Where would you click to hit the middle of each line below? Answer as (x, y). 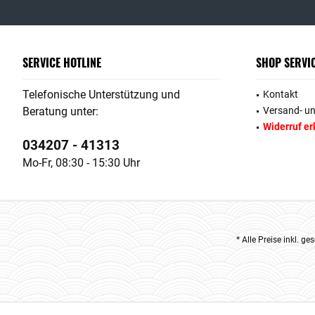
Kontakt (281, 94)
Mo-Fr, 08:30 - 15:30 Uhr (81, 162)
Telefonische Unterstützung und (101, 94)
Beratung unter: (60, 111)
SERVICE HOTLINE (62, 62)
